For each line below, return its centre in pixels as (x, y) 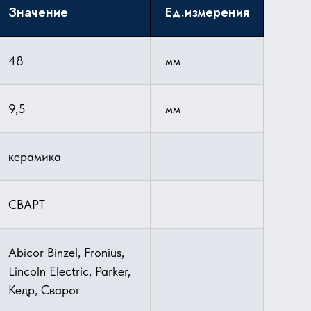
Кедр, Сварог (44, 290)
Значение (38, 12)
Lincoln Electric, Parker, (69, 271)
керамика (35, 157)
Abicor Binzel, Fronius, (66, 252)
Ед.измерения (207, 12)
